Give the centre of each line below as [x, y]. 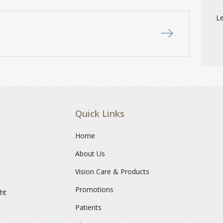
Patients [89, 207]
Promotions [95, 189]
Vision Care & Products [112, 171]
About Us [90, 153]
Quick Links [100, 113]
